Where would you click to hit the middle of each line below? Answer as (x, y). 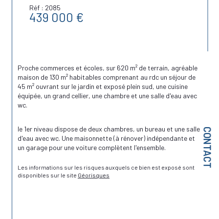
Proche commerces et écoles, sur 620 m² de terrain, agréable (108, 67)
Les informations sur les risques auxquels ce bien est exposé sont (107, 167)
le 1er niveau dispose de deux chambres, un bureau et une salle (109, 129)
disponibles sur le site (48, 175)
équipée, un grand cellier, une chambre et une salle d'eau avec (108, 95)
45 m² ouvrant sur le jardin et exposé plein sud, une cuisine (103, 86)
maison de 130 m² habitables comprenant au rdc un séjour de (107, 77)
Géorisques (94, 175)
